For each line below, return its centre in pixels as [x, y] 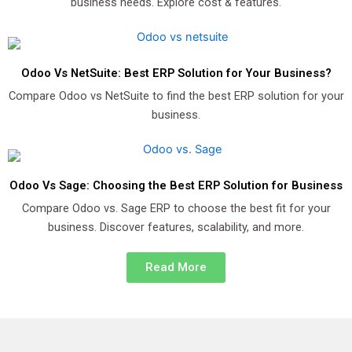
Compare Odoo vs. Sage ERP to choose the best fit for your [176, 208]
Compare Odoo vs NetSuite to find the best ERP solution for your [176, 96]
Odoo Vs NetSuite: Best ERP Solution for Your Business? [176, 73]
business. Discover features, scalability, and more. [176, 227]
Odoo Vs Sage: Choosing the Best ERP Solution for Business [176, 185]
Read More [176, 267]
